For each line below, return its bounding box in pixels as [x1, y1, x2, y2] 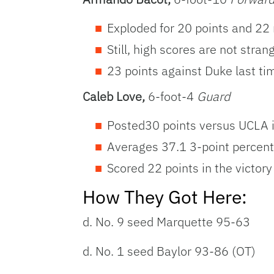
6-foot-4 [148, 88, 197, 105]
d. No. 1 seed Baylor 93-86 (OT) [83, 243, 256, 260]
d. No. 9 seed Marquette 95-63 [83, 213, 250, 231]
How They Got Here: [83, 185, 247, 209]
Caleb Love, [83, 88, 148, 105]
